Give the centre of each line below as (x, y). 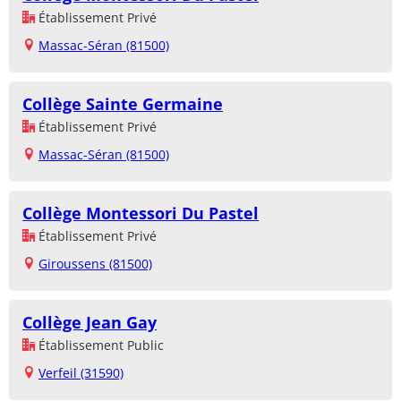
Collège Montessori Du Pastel (141, 213)
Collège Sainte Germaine (123, 104)
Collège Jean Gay (90, 323)
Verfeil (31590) (81, 373)
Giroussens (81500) (95, 264)
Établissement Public (99, 346)
